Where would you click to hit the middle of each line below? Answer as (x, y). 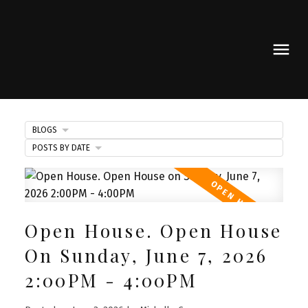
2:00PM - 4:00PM (111, 280)
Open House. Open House (153, 230)
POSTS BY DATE (61, 147)
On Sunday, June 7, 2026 (146, 255)
